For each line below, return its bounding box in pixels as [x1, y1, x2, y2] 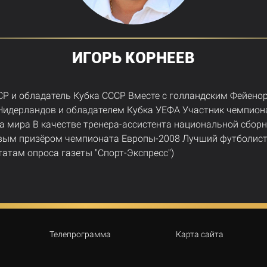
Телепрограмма [49, 229, 111, 240]
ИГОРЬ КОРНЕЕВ [72, 49, 195, 67]
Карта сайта [175, 229, 223, 240]
